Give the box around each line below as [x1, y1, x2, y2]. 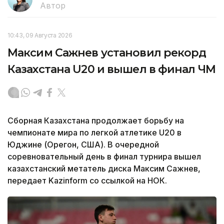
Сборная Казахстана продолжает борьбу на [7, 115, 184, 126]
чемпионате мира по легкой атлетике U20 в [7, 127, 181, 138]
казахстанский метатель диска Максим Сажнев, [7, 163, 200, 174]
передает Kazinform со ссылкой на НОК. [7, 175, 167, 186]
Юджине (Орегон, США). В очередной [7, 139, 159, 150]
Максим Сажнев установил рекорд [7, 46, 206, 60]
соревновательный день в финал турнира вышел [7, 151, 201, 162]
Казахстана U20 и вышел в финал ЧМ [7, 62, 215, 76]
